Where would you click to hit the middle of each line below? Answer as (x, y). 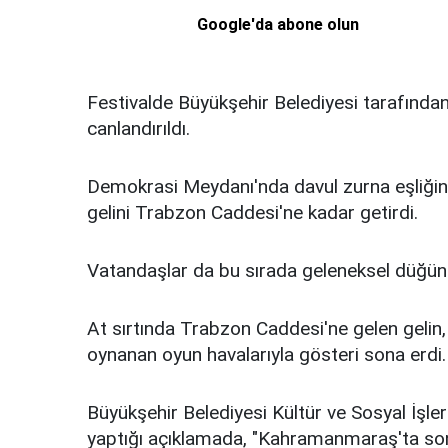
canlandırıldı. (143, 129)
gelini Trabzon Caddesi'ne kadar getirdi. (252, 213)
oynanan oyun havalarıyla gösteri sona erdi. (266, 355)
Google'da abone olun (278, 25)
